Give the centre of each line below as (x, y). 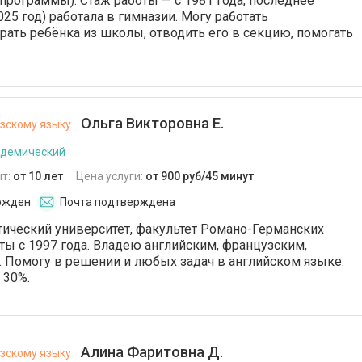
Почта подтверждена (118, 202)
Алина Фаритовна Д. (150, 352)
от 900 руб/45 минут (200, 176)
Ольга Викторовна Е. (151, 123)
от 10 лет (38, 176)
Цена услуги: (111, 176)
